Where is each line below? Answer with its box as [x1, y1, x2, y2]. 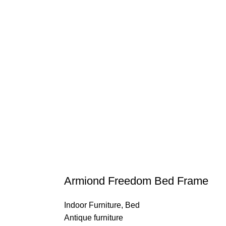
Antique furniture [64, 213, 123, 222]
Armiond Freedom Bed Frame [64, 175, 208, 188]
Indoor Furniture [64, 201, 121, 210]
